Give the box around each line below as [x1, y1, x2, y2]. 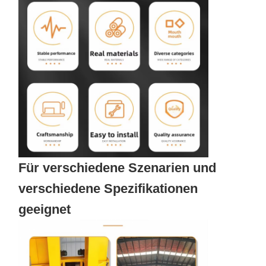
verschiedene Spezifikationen [18, 181, 198, 197]
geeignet [18, 202, 71, 217]
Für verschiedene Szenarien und [18, 160, 216, 176]
